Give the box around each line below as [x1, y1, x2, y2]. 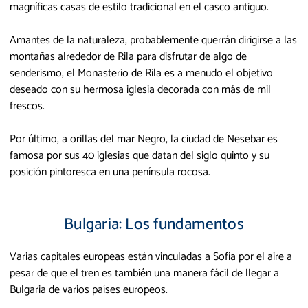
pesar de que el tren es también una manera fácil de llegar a [10, 263, 279, 283]
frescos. [10, 96, 45, 115]
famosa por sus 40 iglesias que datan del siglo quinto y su [10, 146, 269, 165]
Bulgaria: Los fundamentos [64, 211, 244, 237]
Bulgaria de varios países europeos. [10, 280, 168, 299]
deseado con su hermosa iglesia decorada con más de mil [10, 80, 271, 99]
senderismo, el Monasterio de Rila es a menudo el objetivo [10, 63, 273, 82]
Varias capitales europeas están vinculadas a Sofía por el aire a [10, 247, 292, 266]
